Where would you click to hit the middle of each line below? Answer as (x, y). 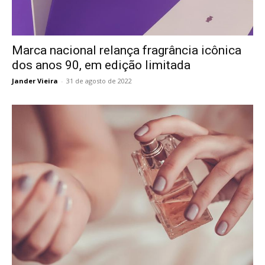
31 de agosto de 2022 (99, 80)
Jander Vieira (35, 80)
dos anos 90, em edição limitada (101, 65)
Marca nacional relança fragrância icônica (127, 50)
